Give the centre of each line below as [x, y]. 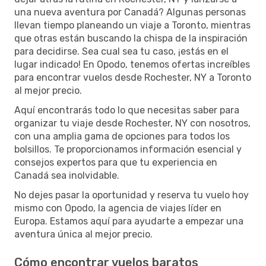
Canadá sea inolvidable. [67, 175]
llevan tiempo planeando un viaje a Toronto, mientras [132, 25]
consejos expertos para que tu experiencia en [116, 162]
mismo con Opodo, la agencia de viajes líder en [118, 208]
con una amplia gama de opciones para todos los [122, 136]
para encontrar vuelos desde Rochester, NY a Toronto [133, 77]
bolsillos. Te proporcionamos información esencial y [128, 149]
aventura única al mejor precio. [83, 234]
